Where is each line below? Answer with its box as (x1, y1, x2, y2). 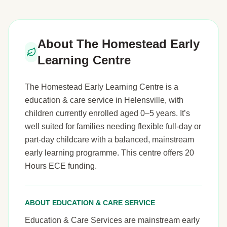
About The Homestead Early (37, 36, 200, 51)
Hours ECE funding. (25, 161, 97, 170)
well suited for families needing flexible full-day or (25, 122, 201, 131)
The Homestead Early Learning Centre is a (25, 82, 178, 91)
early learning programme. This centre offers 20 (25, 148, 194, 157)
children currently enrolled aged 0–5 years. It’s (25, 108, 190, 118)
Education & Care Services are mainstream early (25, 215, 200, 224)
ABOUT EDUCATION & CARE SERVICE (25, 198, 155, 207)
